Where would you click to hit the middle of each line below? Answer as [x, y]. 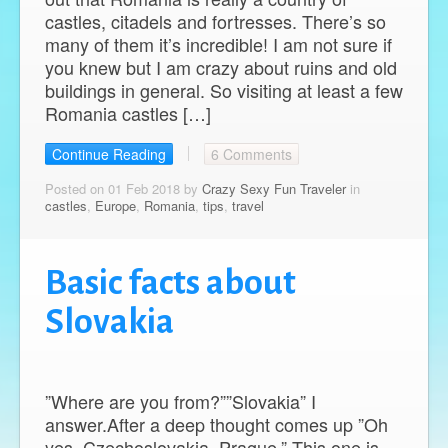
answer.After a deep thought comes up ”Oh [216, 423]
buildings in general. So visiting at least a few [224, 89]
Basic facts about [170, 282]
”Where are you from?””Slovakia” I [180, 400]
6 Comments [251, 153]
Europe [115, 205]
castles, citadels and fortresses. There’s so [215, 20]
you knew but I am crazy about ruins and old [221, 66]
